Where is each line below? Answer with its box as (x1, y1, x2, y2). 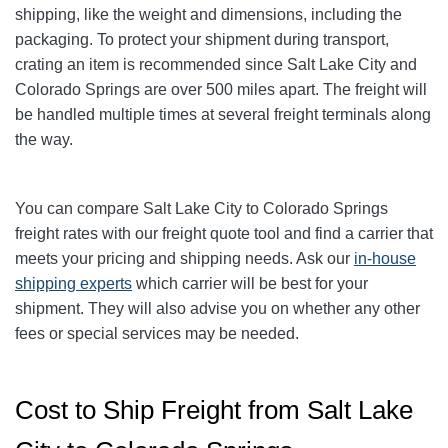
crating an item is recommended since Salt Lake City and (15, 56, 417, 74)
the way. (15, 131, 73, 149)
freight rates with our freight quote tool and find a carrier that (15, 225, 433, 243)
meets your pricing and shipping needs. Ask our (15, 250, 354, 268)
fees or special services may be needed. (15, 325, 303, 343)
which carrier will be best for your (132, 275, 368, 293)
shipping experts (15, 275, 132, 293)
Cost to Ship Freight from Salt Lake (15, 395, 413, 426)
